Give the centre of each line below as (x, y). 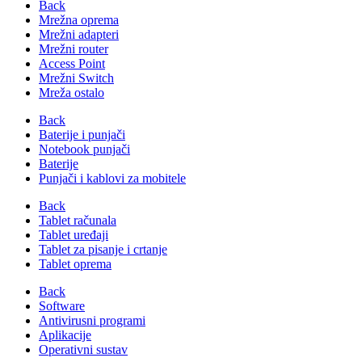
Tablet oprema (75, 264)
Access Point (72, 63)
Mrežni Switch (76, 78)
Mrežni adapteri (79, 34)
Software (62, 306)
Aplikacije (65, 335)
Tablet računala (78, 220)
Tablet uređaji (74, 235)
